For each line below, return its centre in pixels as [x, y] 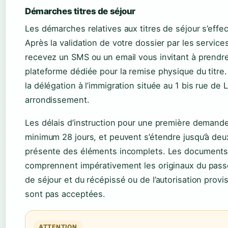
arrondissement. [57, 100]
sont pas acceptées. [65, 194]
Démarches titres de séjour [80, 11]
